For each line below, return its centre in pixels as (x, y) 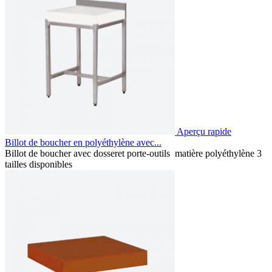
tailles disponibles (39, 164)
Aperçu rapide (204, 131)
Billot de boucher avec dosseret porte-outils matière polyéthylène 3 (133, 153)
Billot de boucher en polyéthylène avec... (83, 142)
